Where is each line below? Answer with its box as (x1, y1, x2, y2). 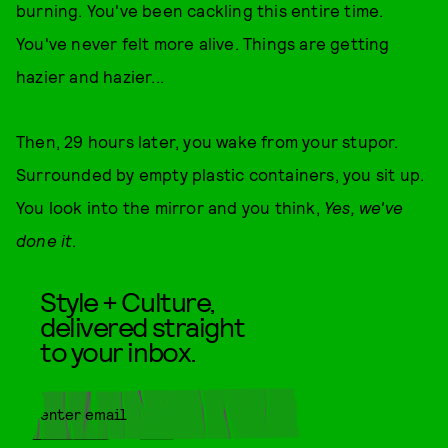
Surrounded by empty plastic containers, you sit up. (16, 164, 425, 184)
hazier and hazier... (16, 66, 164, 86)
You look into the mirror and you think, (16, 197, 325, 217)
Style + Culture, (40, 284, 215, 318)
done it (16, 230, 73, 250)
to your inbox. (40, 334, 196, 368)
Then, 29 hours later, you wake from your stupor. (16, 131, 399, 151)
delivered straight (40, 309, 245, 343)
